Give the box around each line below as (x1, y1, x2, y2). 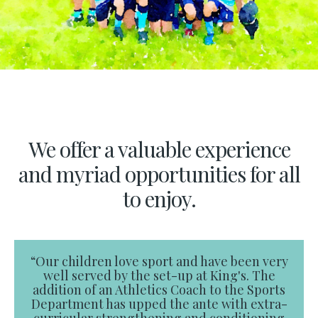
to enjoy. (122, 185, 196, 213)
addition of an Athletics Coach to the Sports (33, 281, 285, 298)
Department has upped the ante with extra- (31, 295, 287, 312)
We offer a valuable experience (28, 135, 290, 163)
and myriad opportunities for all (18, 160, 300, 188)
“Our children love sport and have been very (30, 253, 288, 270)
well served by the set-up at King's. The (43, 267, 275, 284)
